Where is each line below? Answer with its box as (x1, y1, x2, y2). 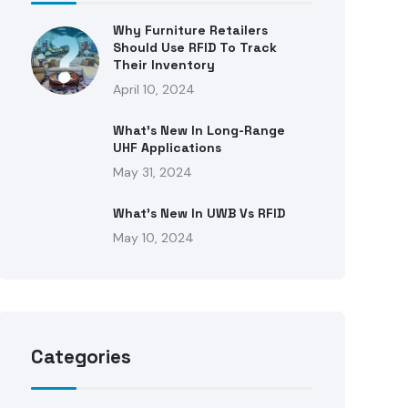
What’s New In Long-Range (113, 122, 286, 138)
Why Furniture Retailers (113, 22, 269, 38)
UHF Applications (113, 139, 222, 156)
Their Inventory (113, 56, 216, 73)
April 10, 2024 (113, 81, 196, 97)
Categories (31, 345, 132, 369)
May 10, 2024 (113, 229, 195, 246)
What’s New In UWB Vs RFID (113, 205, 286, 221)
